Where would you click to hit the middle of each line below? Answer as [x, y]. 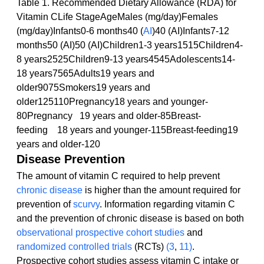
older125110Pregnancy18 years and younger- [112, 102]
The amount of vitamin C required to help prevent [119, 176]
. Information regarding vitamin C [169, 204]
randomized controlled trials [74, 247]
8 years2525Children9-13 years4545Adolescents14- [126, 60]
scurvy [86, 204]
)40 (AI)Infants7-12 [192, 31]
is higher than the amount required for [163, 190]
